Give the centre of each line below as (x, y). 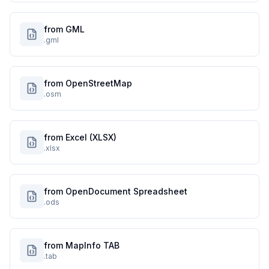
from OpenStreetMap (88, 83)
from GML (64, 29)
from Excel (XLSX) (80, 137)
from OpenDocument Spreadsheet (116, 191)
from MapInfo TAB (82, 245)
